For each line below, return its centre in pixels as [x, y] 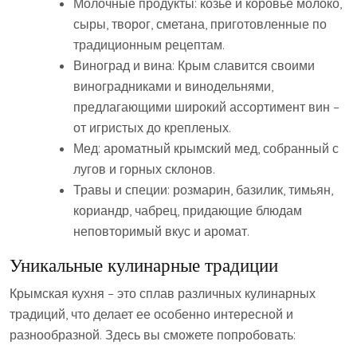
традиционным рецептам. [149, 45]
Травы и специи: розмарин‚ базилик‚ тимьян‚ [203, 190]
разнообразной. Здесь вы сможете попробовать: [153, 335]
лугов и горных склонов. [144, 169]
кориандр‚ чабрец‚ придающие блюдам [188, 210]
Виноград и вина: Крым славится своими [194, 65]
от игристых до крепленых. [152, 127]
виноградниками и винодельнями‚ [173, 86]
